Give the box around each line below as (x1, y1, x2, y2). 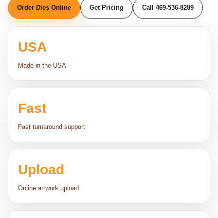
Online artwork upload (18, 184, 79, 192)
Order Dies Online (17, 4, 71, 11)
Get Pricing (90, 4, 124, 11)
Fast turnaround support (18, 123, 85, 130)
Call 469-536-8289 (142, 4, 194, 11)
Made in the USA (18, 62, 66, 69)
